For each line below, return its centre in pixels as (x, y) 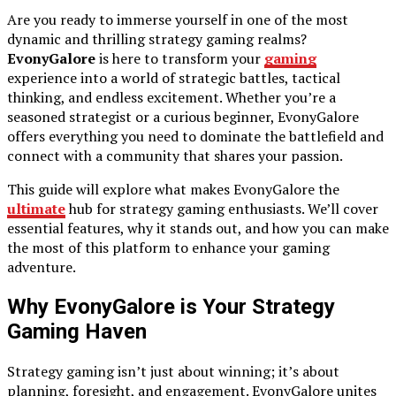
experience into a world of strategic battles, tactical (174, 77)
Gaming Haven (77, 331)
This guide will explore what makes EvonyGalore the (173, 189)
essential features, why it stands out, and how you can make (198, 228)
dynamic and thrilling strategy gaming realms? (157, 38)
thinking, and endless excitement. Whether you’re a (171, 97)
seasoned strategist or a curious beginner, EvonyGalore (183, 116)
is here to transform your (180, 58)
